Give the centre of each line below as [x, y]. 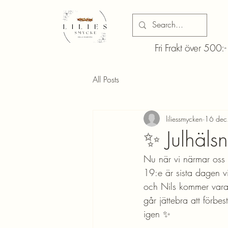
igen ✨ [157, 214]
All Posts [106, 80]
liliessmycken [184, 119]
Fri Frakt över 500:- [191, 48]
